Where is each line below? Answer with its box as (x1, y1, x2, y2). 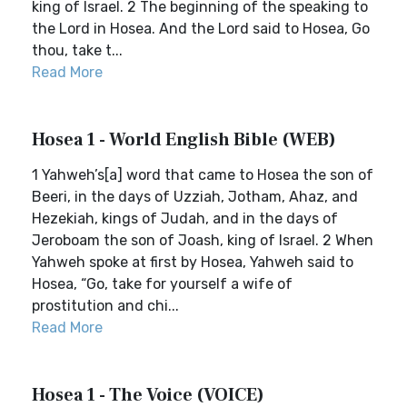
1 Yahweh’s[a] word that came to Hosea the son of (32, 166, 373, 184)
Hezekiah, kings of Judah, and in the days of (32, 210, 338, 227)
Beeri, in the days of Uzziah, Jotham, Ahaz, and (32, 188, 358, 205)
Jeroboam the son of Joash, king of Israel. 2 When (32, 232, 373, 249)
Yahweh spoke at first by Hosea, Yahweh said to (32, 253, 353, 271)
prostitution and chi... (32, 297, 179, 314)
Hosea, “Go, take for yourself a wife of (32, 275, 293, 293)
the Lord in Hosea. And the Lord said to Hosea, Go (32, 20, 370, 37)
